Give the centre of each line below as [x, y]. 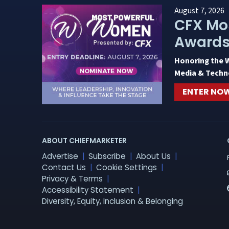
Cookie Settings [127, 167]
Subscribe [107, 156]
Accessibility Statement [88, 190]
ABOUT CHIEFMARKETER [84, 140]
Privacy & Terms [72, 178]
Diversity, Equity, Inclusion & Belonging [112, 201]
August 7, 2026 [199, 10]
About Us [154, 156]
